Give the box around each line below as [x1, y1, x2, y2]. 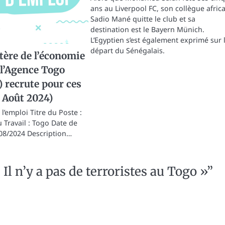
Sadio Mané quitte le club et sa [90, 14, 195, 24]
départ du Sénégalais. [90, 46, 165, 56]
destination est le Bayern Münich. [90, 25, 204, 35]
